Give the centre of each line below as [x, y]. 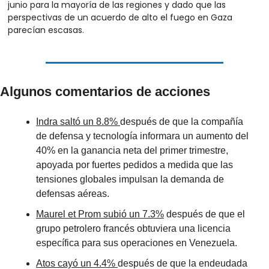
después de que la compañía [182, 121]
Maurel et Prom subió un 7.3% [100, 214]
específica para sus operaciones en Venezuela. [137, 243]
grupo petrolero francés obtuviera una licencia [133, 228]
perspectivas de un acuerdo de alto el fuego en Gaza [120, 17]
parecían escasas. [47, 30]
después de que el [204, 214]
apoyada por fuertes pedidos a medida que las [134, 165]
